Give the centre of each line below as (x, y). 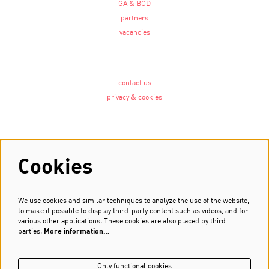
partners (134, 19)
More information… (77, 232)
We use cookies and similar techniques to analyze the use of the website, (134, 201)
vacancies (134, 33)
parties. (31, 232)
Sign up (134, 223)
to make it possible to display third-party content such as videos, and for (133, 211)
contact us (134, 84)
